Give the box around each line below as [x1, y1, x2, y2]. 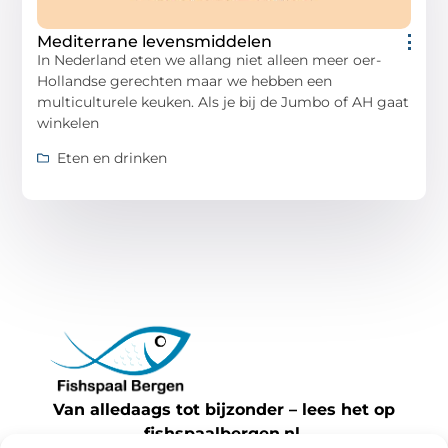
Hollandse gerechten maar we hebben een [37, 71, 333, 90]
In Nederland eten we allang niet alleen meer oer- [37, 50, 382, 69]
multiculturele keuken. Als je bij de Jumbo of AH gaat [37, 92, 410, 111]
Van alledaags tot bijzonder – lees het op [53, 400, 395, 420]
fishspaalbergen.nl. [144, 424, 304, 444]
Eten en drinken [57, 148, 168, 167]
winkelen [37, 113, 100, 132]
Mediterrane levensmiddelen [37, 31, 273, 51]
